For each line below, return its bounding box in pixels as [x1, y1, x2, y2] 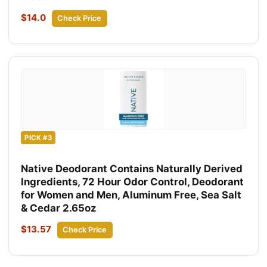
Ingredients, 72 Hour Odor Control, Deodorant [21, 176, 244, 188]
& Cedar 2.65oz [21, 202, 97, 215]
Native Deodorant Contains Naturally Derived [21, 163, 243, 175]
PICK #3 [24, 133, 52, 142]
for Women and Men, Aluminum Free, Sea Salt [21, 189, 241, 201]
